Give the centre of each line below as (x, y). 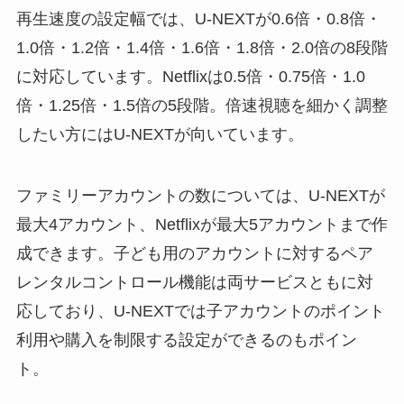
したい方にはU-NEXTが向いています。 (160, 135)
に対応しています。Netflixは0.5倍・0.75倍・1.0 (190, 77)
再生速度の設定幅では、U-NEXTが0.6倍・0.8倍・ (198, 19)
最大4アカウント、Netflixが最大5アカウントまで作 (202, 224)
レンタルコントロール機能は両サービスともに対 (194, 282)
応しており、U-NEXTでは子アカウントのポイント (200, 311)
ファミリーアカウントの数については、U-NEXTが (200, 195)
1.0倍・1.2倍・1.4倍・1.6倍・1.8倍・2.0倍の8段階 (202, 48)
